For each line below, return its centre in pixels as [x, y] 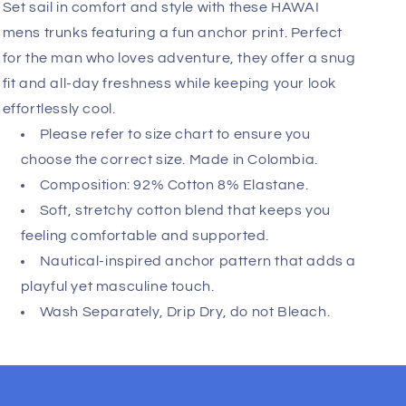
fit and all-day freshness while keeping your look [169, 357]
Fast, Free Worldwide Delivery [133, 221]
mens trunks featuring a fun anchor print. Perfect [172, 306]
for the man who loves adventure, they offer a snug [179, 331]
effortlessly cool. [59, 382]
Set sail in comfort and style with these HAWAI [161, 280]
